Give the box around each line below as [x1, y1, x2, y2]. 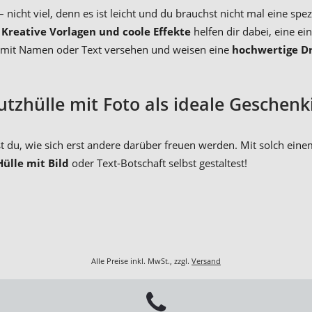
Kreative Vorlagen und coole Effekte [1, 24, 191, 38]
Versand [192, 256, 221, 267]
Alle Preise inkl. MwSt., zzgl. [91, 256, 192, 267]
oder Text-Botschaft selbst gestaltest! [69, 156, 247, 171]
